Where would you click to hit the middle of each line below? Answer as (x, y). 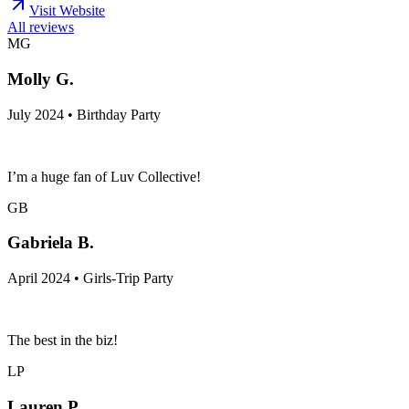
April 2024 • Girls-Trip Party (90, 278)
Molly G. (41, 79)
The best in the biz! (63, 340)
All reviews (41, 27)
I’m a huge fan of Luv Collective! (104, 176)
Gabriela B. (51, 243)
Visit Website (67, 11)
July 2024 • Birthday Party (84, 114)
